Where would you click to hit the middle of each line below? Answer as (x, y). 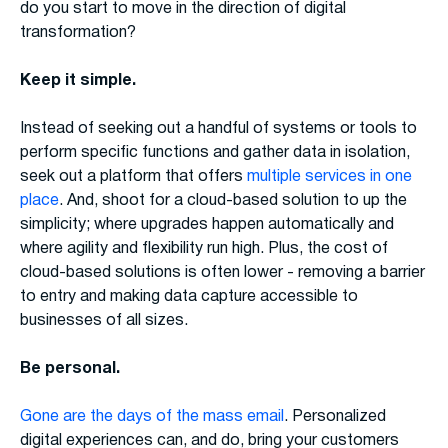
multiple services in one (329, 177)
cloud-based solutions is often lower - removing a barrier (222, 273)
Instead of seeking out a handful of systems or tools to (218, 129)
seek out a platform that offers (133, 177)
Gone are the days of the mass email (152, 417)
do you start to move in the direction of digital (183, 9)
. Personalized (335, 417)
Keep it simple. (78, 81)
